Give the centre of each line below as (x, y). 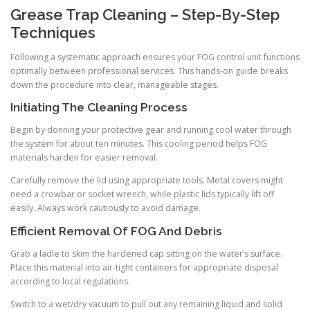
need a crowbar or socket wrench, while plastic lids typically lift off (142, 194)
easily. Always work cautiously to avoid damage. (106, 208)
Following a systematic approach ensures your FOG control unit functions (155, 57)
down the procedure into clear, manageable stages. (115, 85)
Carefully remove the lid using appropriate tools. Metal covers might (147, 181)
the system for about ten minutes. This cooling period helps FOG (139, 144)
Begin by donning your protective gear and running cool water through (151, 130)
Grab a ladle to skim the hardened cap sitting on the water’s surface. (146, 253)
